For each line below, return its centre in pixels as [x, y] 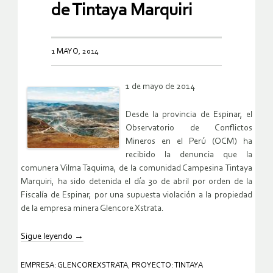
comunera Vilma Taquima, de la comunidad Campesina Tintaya [136, 169]
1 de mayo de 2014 [160, 87]
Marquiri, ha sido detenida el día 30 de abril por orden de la [136, 182]
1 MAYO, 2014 [75, 52]
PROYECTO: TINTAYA [167, 266]
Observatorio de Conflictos [189, 129]
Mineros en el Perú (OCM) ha [189, 142]
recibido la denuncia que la [189, 155]
